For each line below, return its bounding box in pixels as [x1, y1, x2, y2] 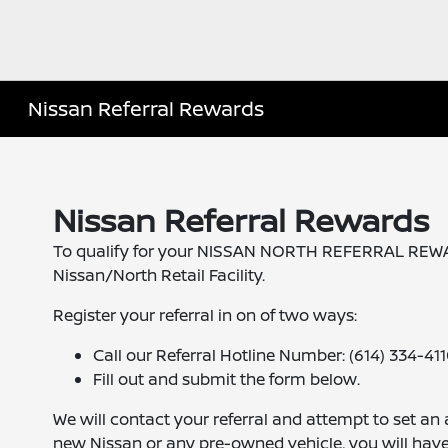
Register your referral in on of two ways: [52, 304, 357, 326]
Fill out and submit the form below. [92, 368, 360, 390]
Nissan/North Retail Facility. [52, 264, 265, 286]
